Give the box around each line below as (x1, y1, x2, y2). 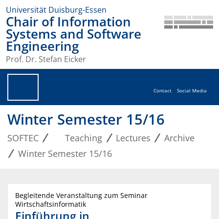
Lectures (116, 132, 151, 144)
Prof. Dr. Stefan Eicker (6, 54, 86, 65)
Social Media (177, 88, 207, 94)
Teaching (65, 132, 103, 144)
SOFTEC (7, 132, 39, 144)
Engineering (6, 38, 79, 55)
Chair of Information (6, 13, 131, 30)
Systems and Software (6, 25, 141, 43)
